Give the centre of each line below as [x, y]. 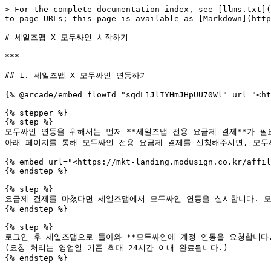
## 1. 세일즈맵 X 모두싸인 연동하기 [76, 75]
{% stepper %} [36, 113]
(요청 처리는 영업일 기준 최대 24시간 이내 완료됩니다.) [116, 248]
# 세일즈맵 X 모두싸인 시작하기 [67, 37]
